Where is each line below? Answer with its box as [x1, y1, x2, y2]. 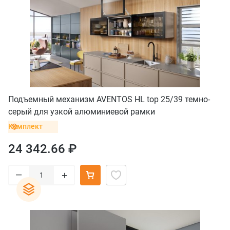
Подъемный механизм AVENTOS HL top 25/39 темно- [8, 94, 210, 104]
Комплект [8, 122, 43, 131]
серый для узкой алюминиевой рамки [8, 106, 155, 117]
